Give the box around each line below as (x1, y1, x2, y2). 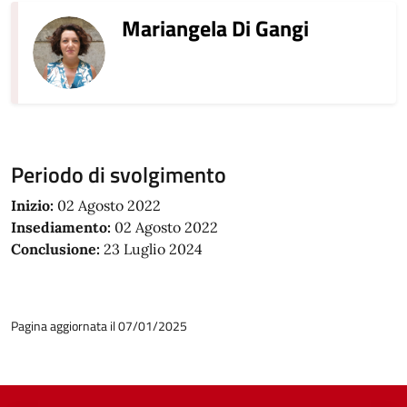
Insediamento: (11, 218, 111, 236)
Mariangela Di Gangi (122, 12, 309, 45)
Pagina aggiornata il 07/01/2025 (11, 316, 187, 335)
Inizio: (11, 196, 54, 214)
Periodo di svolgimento (11, 158, 226, 191)
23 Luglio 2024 (100, 240, 203, 258)
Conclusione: (11, 240, 100, 258)
